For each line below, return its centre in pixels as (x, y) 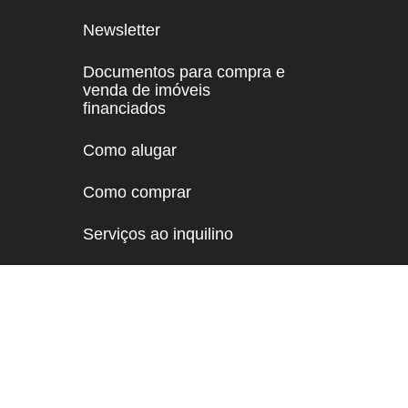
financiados (124, 108)
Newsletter (122, 30)
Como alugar (130, 150)
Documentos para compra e (184, 71)
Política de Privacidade (166, 275)
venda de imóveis (147, 90)
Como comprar (137, 192)
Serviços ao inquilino (158, 234)
